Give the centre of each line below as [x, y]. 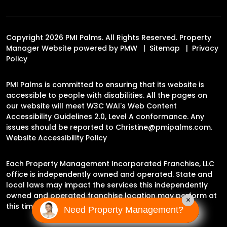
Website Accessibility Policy [56, 138]
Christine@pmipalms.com [163, 127]
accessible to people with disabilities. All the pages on [107, 95]
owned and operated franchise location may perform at [111, 196]
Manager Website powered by [63, 48]
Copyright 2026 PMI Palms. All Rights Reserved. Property [109, 37]
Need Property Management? [124, 210]
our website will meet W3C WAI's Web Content [91, 106]
